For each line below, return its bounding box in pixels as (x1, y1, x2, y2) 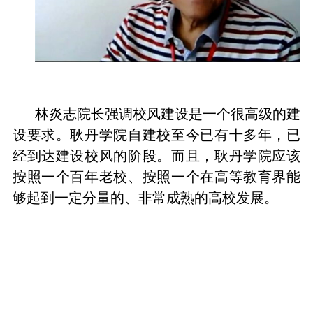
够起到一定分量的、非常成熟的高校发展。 (12, 189, 278, 205)
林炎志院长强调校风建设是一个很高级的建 (34, 105, 301, 122)
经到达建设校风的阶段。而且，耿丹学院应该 (12, 147, 301, 163)
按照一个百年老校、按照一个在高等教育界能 (12, 168, 301, 184)
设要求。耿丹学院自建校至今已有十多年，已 (12, 126, 301, 143)
